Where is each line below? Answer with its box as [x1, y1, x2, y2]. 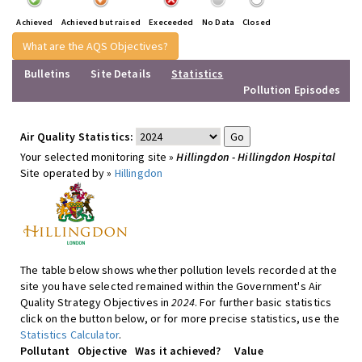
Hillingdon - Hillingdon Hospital [176, 149, 335, 164]
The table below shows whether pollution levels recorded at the [20, 263, 337, 277]
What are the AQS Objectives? [23, 39, 168, 53]
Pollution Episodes [243, 82, 340, 97]
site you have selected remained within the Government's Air [20, 279, 322, 293]
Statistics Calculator [20, 327, 119, 342]
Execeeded [149, 17, 194, 27]
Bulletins [24, 66, 71, 81]
